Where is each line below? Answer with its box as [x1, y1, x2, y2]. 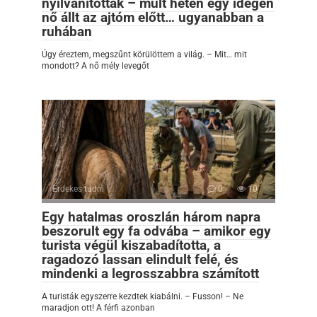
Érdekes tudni [52, 183, 104, 194]
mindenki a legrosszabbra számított [42, 265, 259, 282]
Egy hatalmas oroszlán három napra [42, 208, 260, 225]
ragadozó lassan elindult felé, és [42, 250, 238, 267]
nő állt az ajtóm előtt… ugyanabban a [42, 8, 264, 25]
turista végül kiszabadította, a [42, 236, 221, 253]
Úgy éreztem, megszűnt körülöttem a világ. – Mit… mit [42, 49, 247, 59]
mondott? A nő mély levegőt [42, 60, 149, 71]
